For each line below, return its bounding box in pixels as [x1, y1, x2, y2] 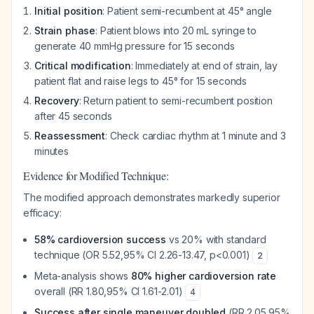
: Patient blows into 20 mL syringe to [95, 25, 257, 36]
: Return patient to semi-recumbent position [78, 95, 273, 107]
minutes [34, 145, 69, 157]
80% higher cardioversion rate [130, 270, 277, 282]
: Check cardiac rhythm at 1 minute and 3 [105, 130, 286, 142]
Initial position [34, 5, 103, 17]
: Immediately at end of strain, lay [130, 60, 278, 71]
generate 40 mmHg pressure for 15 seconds [34, 40, 235, 52]
